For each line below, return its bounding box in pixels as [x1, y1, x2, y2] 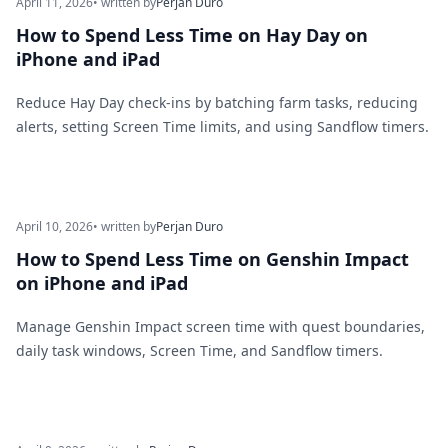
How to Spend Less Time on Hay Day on [16, 23, 368, 47]
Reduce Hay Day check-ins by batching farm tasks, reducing [16, 93, 418, 112]
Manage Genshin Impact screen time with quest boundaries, [16, 317, 425, 336]
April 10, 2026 [16, 218, 93, 235]
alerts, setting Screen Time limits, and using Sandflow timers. [16, 117, 429, 136]
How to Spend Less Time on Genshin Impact [16, 247, 409, 271]
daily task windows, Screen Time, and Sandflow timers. [16, 341, 383, 360]
